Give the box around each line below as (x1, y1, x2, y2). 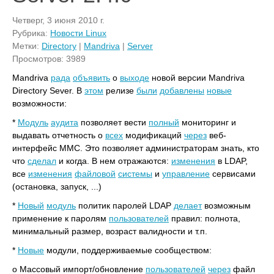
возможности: (12, 98, 67, 108)
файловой (75, 169, 116, 179)
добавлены (160, 86, 204, 95)
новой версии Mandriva (149, 73, 245, 83)
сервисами (210, 169, 256, 179)
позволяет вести (78, 117, 149, 127)
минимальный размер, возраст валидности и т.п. (12, 226, 207, 236)
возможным (202, 201, 251, 210)
